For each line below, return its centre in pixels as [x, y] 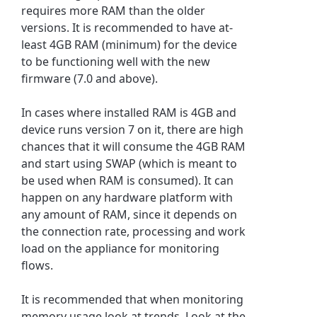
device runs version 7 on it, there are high [133, 129]
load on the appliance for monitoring [121, 248]
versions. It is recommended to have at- [127, 27]
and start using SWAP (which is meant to [129, 163]
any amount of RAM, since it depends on [129, 214]
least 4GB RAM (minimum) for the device [129, 44]
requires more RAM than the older [114, 10]
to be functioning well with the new [116, 61]
